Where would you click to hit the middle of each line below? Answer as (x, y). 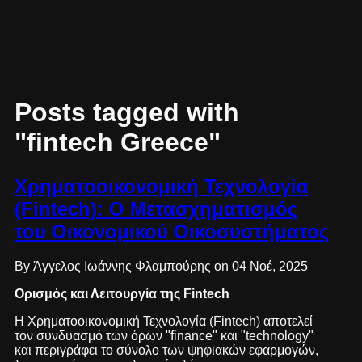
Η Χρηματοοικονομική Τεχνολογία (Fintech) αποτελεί (163, 321)
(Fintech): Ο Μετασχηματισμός (156, 208)
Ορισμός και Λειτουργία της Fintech (122, 293)
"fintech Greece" (117, 143)
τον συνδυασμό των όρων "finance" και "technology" (164, 335)
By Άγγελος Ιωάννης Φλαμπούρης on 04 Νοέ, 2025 (161, 266)
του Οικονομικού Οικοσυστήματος (171, 231)
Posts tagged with (126, 113)
